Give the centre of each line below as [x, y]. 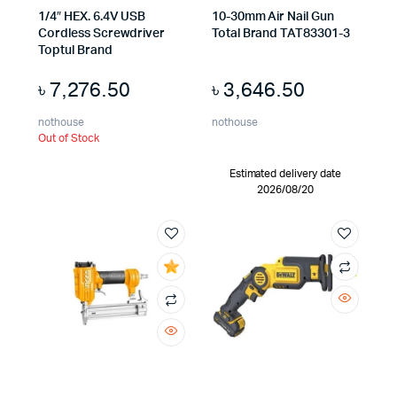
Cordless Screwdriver [102, 34]
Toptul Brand [75, 51]
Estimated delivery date [285, 174]
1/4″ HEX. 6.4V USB [92, 17]
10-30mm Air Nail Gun [273, 17]
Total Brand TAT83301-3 [281, 34]
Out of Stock [69, 139]
